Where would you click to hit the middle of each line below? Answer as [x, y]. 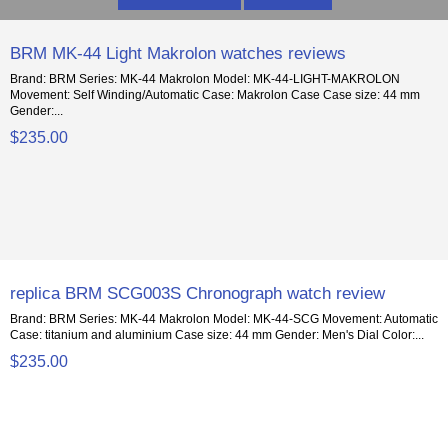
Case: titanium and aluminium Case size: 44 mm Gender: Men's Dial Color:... [217, 335]
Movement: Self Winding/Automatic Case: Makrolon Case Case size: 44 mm [215, 95]
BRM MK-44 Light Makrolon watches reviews [178, 53]
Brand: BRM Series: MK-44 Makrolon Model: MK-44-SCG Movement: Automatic [224, 319]
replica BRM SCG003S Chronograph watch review [198, 293]
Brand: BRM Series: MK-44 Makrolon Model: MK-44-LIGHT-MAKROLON [205, 79]
